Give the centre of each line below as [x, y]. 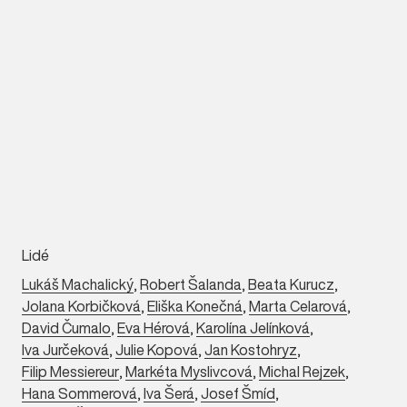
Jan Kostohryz [251, 349]
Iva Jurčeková [65, 349]
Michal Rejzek [302, 371]
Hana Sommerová [79, 393]
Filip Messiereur [70, 371]
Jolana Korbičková [81, 306]
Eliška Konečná [195, 306]
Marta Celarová [298, 306]
